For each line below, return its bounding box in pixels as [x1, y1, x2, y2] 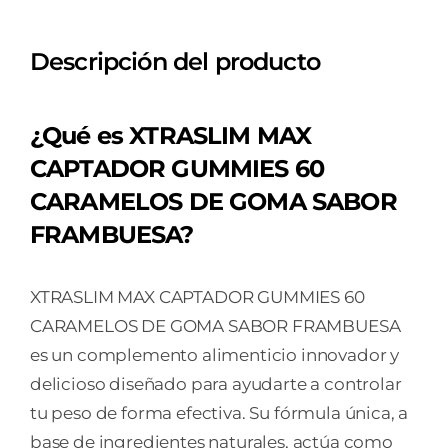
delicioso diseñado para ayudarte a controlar [29, 374, 402, 395]
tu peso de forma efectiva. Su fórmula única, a [29, 403, 409, 424]
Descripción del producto [29, 46, 320, 76]
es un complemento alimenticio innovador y [29, 345, 400, 366]
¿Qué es [29, 121, 130, 151]
